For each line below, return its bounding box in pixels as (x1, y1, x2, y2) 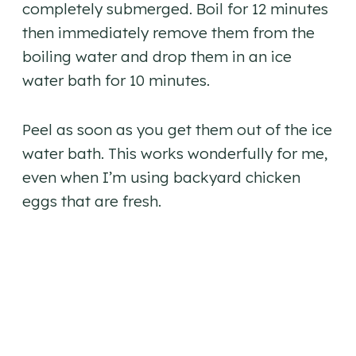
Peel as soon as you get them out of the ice (22, 119, 332, 139)
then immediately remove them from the (22, 22, 315, 42)
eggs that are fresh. (22, 191, 161, 211)
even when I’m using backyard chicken (22, 167, 300, 187)
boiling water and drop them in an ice (22, 46, 292, 66)
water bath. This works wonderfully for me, (22, 143, 327, 163)
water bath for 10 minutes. (22, 70, 210, 90)
